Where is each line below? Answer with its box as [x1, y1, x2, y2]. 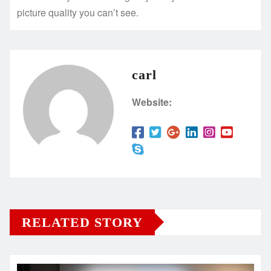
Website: [132, 94, 172, 109]
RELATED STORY [22, 214, 143, 230]
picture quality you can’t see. [17, 5, 139, 19]
